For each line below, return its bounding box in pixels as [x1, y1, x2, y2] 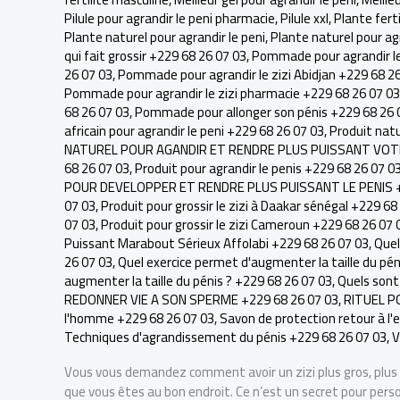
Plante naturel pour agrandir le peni [64, 24, 265, 50]
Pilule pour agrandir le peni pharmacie [64, 5, 275, 31]
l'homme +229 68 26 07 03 [64, 305, 214, 331]
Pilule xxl [280, 5, 329, 31]
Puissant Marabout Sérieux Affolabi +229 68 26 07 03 [64, 230, 369, 256]
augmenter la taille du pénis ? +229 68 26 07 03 [64, 268, 332, 294]
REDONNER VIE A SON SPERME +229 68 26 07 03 [64, 287, 338, 312]
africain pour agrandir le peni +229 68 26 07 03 [64, 118, 324, 144]
